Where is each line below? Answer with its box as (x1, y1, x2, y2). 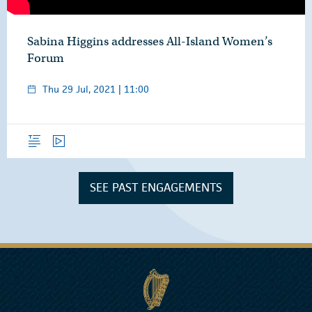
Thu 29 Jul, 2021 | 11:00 (42, 82, 149, 95)
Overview (22, 124, 66, 139)
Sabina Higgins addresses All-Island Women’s (27, 33, 272, 49)
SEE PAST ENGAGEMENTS (90, 180, 222, 196)
